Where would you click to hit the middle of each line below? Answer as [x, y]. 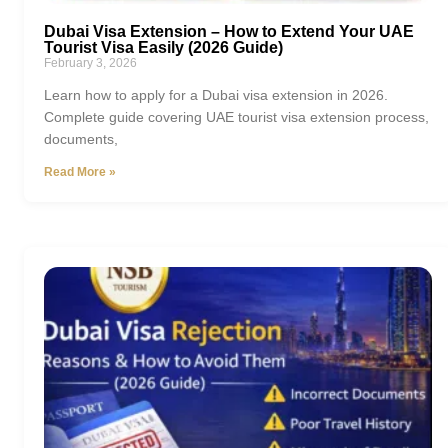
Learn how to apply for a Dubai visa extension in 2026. [216, 95]
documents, [81, 139]
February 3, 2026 [90, 63]
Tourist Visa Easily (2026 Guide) [163, 48]
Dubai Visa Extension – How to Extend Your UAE [229, 32]
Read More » [80, 172]
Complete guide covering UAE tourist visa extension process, [236, 117]
